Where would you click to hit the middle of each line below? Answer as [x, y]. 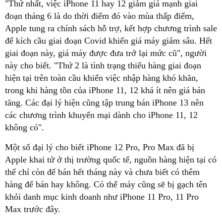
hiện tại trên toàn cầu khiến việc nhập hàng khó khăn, [102, 78]
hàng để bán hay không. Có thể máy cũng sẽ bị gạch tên [106, 184]
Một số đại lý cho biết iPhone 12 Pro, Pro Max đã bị [100, 147]
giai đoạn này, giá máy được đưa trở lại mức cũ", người [106, 53]
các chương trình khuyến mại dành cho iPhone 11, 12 [101, 115]
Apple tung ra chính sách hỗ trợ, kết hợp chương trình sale [111, 28]
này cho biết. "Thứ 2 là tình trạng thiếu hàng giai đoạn [103, 65]
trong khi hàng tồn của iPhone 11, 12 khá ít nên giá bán [105, 90]
